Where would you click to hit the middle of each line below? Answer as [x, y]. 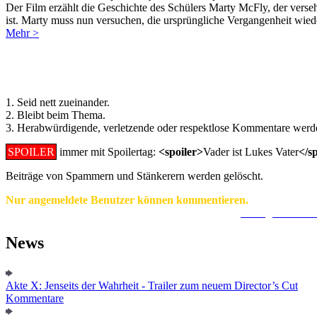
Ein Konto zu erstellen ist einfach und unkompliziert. [123, 213]
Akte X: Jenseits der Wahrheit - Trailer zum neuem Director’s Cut [152, 285]
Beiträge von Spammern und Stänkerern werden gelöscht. [134, 176]
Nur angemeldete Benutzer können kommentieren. [127, 200]
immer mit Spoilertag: [108, 152]
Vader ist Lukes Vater [251, 152]
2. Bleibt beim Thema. [56, 115]
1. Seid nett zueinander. [58, 102]
